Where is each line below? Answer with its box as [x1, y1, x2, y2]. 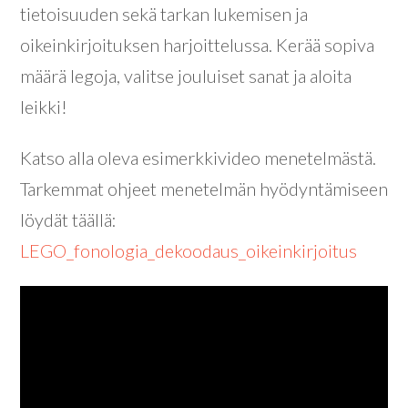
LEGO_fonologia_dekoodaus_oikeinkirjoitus [20, 240, 357, 262]
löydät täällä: [20, 209, 117, 231]
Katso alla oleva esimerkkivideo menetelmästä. [20, 147, 376, 169]
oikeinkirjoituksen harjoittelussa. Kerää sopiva [20, 34, 374, 56]
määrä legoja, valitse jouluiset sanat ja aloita [20, 65, 352, 87]
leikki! [20, 96, 67, 118]
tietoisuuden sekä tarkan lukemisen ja [20, 3, 308, 25]
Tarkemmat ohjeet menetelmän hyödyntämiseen [20, 178, 388, 200]
